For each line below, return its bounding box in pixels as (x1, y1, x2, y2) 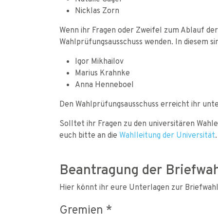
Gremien (59, 201, 106, 217)
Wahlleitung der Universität (119, 129, 215, 140)
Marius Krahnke (75, 67, 130, 78)
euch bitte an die (59, 129, 119, 140)
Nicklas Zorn (75, 5, 119, 16)
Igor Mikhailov (75, 55, 124, 66)
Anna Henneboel (75, 79, 134, 90)
